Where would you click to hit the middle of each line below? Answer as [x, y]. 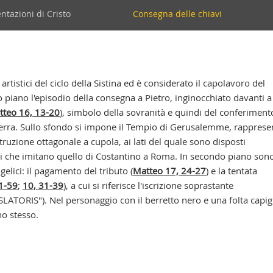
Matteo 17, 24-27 [169, 171]
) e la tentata [231, 171]
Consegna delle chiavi [177, 14]
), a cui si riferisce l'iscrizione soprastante [148, 185]
